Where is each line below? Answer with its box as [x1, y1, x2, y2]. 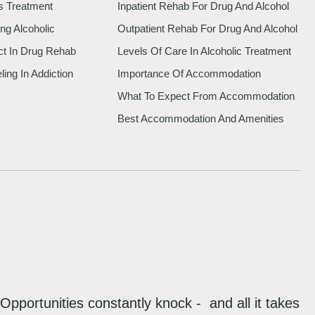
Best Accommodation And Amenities [117, 112, 285, 125]
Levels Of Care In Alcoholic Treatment [117, 45, 292, 58]
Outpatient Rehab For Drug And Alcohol [117, 22, 298, 35]
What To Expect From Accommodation [117, 90, 295, 103]
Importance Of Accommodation [117, 67, 262, 80]
